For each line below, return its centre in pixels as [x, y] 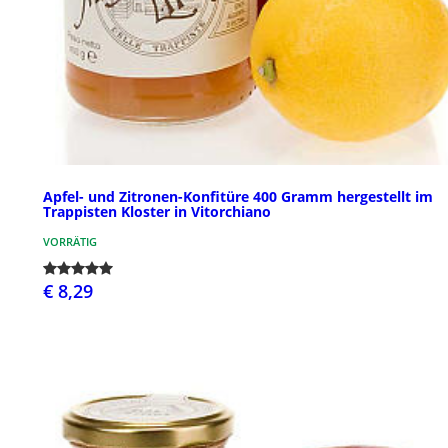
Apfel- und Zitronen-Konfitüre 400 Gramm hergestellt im [238, 196]
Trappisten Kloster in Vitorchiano [157, 211]
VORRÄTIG [70, 241]
